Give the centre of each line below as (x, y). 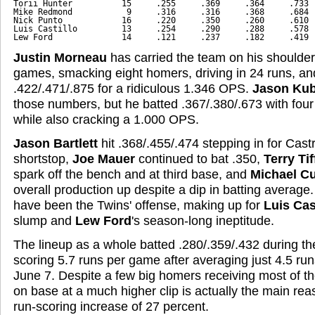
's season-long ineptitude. (203, 220)
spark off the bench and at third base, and (132, 174)
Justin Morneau (60, 57)
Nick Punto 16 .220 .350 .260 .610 (161, 20)
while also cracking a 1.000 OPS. (106, 119)
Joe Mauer (104, 159)
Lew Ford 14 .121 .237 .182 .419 (161, 37)
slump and (44, 220)
